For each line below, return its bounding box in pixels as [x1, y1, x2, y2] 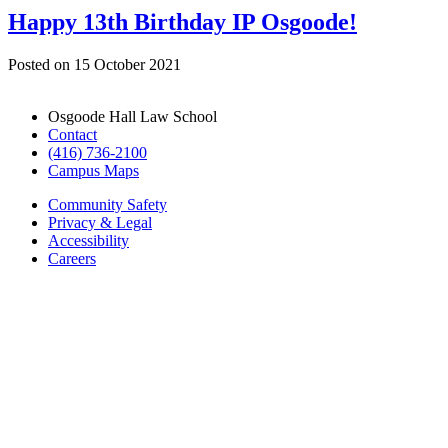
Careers [48, 250, 96, 268]
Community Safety [48, 196, 167, 214]
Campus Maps [48, 162, 139, 180]
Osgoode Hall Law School [48, 108, 217, 126]
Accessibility [48, 232, 129, 250]
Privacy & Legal [48, 214, 152, 232]
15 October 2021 [74, 56, 181, 74]
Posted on [8, 56, 74, 74]
